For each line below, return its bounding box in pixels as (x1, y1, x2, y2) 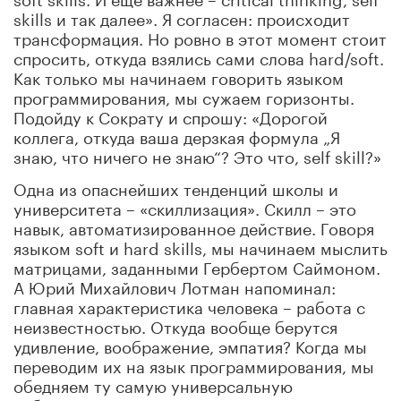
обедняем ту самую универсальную (13, 371, 293, 397)
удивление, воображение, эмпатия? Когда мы (13, 331, 367, 357)
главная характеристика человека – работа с (13, 292, 365, 318)
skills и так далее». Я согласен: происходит (13, 4, 350, 30)
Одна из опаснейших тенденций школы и (13, 174, 338, 200)
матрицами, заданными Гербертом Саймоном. (13, 252, 380, 278)
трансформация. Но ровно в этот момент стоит (13, 23, 387, 49)
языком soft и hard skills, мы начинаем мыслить (13, 233, 388, 259)
